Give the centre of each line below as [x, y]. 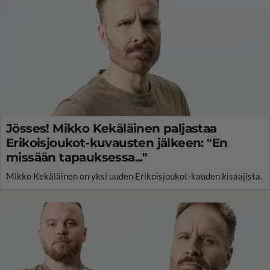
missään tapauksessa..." [77, 157]
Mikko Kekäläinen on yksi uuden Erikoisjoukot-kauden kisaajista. [134, 176]
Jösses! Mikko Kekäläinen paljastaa [111, 128]
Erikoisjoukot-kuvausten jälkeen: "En [117, 143]
